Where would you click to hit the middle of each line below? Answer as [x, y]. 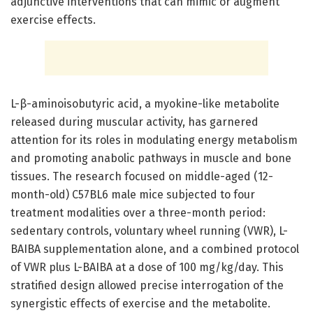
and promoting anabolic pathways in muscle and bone [151, 158]
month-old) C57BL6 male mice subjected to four [133, 194]
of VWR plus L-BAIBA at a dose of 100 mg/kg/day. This [147, 267]
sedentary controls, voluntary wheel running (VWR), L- [149, 231]
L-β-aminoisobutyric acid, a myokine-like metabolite [145, 103]
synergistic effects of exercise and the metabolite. [140, 303]
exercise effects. [53, 20]
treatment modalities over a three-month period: [138, 212]
